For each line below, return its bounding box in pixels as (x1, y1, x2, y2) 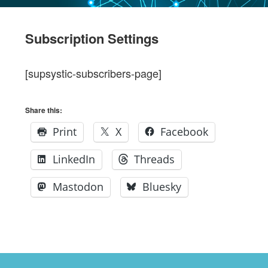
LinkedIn (53, 152, 96, 166)
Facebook (160, 124, 209, 139)
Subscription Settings (25, 29, 159, 48)
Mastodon (53, 179, 104, 194)
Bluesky (142, 179, 182, 194)
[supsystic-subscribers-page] (25, 65, 162, 81)
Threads (134, 152, 175, 166)
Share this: (25, 105, 63, 115)
